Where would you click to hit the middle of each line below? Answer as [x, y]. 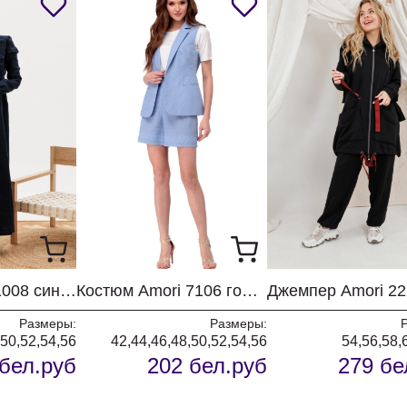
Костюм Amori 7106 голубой [250, 291]
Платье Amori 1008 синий [68, 291]
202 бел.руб [207, 366]
